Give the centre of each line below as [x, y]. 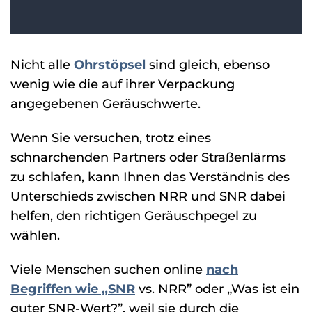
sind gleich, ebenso [208, 65]
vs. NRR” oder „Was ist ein [217, 289]
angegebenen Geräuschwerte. [106, 104]
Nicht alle [42, 65]
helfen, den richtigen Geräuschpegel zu [134, 216]
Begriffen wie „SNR [73, 289]
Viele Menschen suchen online [108, 270]
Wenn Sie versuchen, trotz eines [111, 138]
